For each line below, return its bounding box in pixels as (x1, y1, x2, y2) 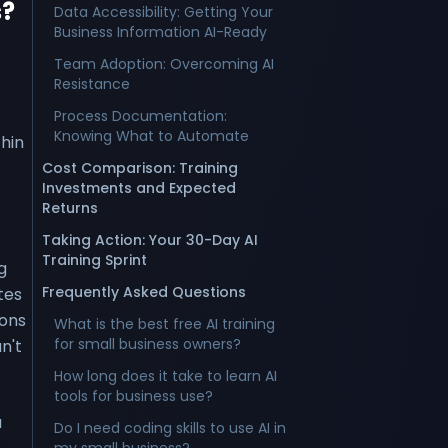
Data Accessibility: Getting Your (54, 2, 273, 22)
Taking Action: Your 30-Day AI (42, 230, 258, 250)
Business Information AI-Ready (54, 22, 267, 42)
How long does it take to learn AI (54, 366, 277, 386)
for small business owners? (54, 334, 241, 354)
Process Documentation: (54, 106, 227, 126)
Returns (42, 198, 98, 218)
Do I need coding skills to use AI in (54, 418, 286, 438)
